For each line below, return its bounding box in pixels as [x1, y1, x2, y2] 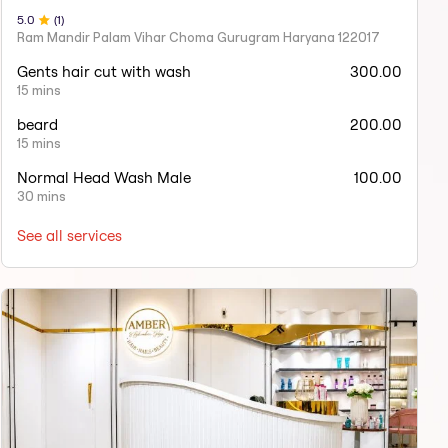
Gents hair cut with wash [16, 62, 191, 82]
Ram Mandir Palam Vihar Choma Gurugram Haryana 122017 [16, 29, 380, 46]
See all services [16, 226, 122, 246]
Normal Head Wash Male [16, 168, 191, 188]
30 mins [16, 188, 66, 205]
